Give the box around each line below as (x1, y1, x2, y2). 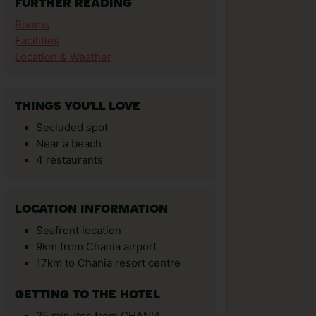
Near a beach (36, 138, 102, 150)
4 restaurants (36, 154, 103, 166)
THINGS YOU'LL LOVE (15, 101, 140, 113)
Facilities (15, 35, 59, 47)
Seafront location (36, 224, 121, 237)
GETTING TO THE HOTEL (15, 289, 160, 301)
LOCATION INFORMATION (15, 204, 168, 216)
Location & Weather (15, 51, 111, 63)
